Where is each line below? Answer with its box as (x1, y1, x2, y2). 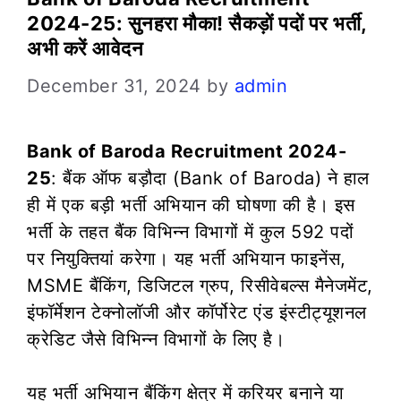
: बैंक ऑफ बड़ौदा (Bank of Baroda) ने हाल (51, 166, 370, 189)
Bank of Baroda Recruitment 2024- (27, 140, 346, 162)
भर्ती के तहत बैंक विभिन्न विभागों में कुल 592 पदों (27, 220, 354, 243)
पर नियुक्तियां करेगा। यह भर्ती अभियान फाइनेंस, (27, 247, 346, 269)
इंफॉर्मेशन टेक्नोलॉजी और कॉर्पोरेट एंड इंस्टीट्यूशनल (27, 301, 367, 323)
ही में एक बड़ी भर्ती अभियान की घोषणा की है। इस (27, 193, 355, 216)
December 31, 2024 (27, 74, 201, 97)
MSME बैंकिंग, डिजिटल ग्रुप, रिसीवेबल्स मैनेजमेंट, (27, 274, 373, 296)
